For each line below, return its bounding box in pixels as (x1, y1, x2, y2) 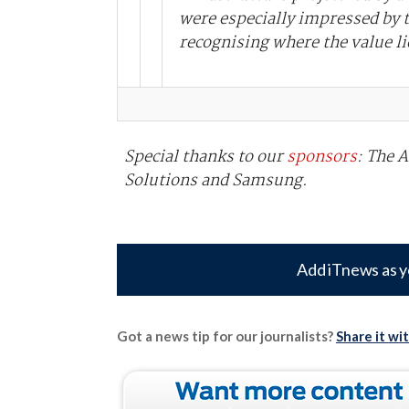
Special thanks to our (123, 143, 287, 170)
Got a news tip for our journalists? (116, 327, 336, 344)
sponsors (286, 143, 357, 170)
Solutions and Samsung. (123, 167, 308, 194)
